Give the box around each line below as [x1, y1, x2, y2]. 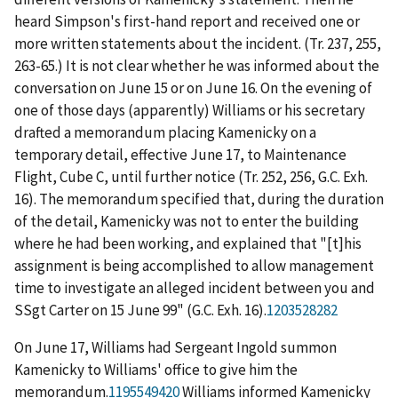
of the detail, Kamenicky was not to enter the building [14, 211, 359, 231]
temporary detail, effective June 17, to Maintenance [14, 144, 346, 164]
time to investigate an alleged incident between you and [14, 277, 375, 298]
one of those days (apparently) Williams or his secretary [14, 99, 365, 120]
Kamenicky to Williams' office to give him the [14, 359, 298, 379]
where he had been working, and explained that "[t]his [14, 233, 362, 253]
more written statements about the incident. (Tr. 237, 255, [14, 33, 381, 53]
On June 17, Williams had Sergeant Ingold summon [14, 337, 337, 357]
